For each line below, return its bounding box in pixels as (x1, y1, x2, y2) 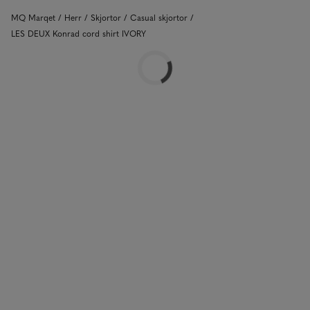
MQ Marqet (11, 12, 55, 23)
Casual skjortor (130, 12, 188, 23)
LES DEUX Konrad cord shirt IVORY (11, 28, 146, 39)
